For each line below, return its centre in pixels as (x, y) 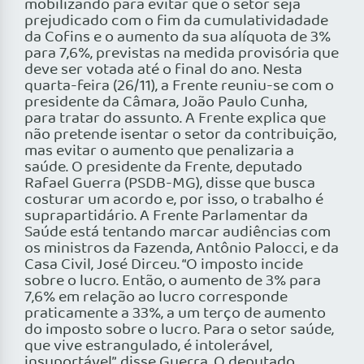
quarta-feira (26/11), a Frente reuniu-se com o (179, 87)
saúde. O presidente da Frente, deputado (163, 168)
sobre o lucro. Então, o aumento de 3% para (173, 282)
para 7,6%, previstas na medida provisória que (182, 54)
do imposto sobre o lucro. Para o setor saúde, (179, 330)
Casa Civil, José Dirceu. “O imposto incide (164, 265)
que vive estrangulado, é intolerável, (148, 347)
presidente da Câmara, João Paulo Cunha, (166, 103)
